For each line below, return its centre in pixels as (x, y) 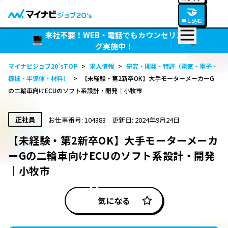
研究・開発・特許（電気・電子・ (172, 66)
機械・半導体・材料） (39, 78)
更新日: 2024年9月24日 (146, 120)
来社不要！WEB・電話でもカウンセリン (114, 35)
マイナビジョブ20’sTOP (43, 66)
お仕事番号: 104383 (77, 120)
